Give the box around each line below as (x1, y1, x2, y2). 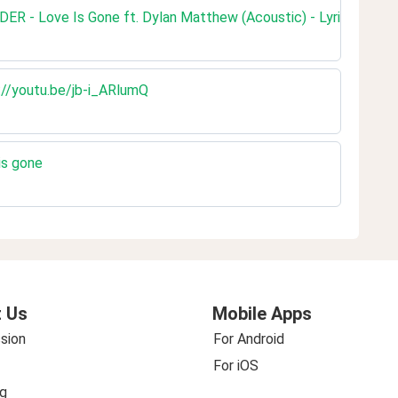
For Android (213, 330, 284, 347)
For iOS (213, 357, 259, 374)
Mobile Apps (212, 303, 312, 324)
